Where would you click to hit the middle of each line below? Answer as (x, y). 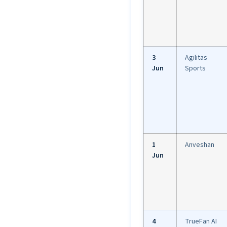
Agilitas (196, 58)
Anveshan (200, 145)
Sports (195, 69)
